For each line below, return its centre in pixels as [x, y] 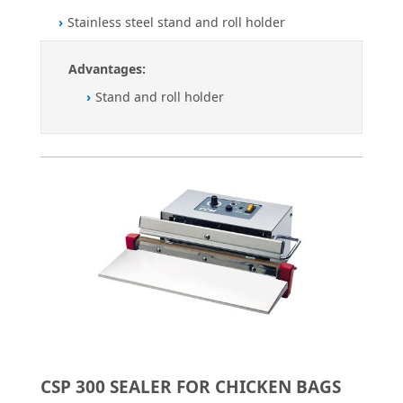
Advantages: [107, 68]
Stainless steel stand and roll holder [176, 22]
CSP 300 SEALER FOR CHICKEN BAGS [191, 386]
